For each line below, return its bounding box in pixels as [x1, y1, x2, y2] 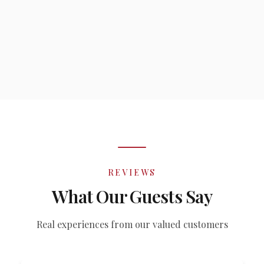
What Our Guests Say [52, 184, 212, 208]
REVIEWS [107, 167, 157, 178]
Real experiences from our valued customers [36, 218, 228, 230]
